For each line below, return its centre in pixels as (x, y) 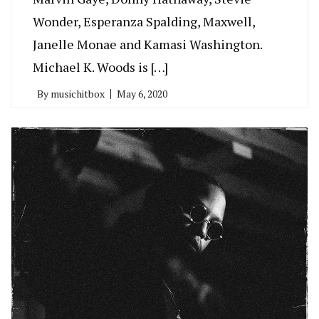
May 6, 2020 (142, 93)
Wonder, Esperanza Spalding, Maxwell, (144, 21)
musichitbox (78, 93)
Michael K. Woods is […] (100, 67)
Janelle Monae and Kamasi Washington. (147, 44)
